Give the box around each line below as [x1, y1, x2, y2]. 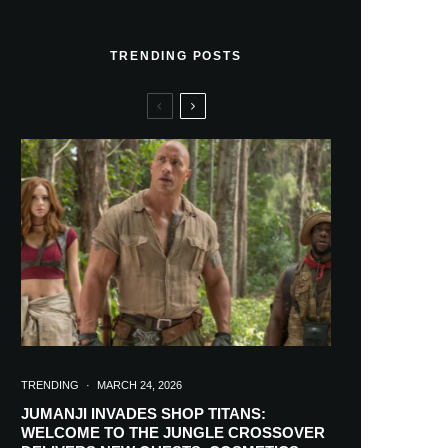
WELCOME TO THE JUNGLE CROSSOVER [21, 423, 325, 441]
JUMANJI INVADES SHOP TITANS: [21, 404, 266, 422]
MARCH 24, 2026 [97, 378, 182, 391]
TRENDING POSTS [110, 49, 242, 63]
